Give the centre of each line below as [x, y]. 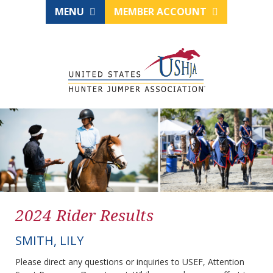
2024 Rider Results [84, 215]
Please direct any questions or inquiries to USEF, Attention [130, 262]
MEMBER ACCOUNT [161, 12]
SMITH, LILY [49, 241]
